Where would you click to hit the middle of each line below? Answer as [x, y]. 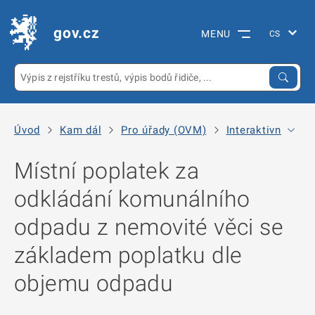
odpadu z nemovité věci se [149, 227]
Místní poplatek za [107, 171]
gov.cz [77, 33]
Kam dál [81, 130]
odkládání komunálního [132, 199]
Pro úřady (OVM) [164, 130]
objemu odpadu [94, 283]
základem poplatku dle [128, 255]
